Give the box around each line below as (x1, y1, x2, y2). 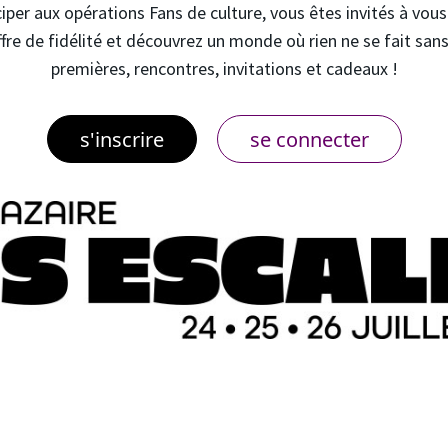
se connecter (249, 126, 369, 154)
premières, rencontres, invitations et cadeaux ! (50, 57, 398, 81)
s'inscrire (79, 126, 164, 154)
